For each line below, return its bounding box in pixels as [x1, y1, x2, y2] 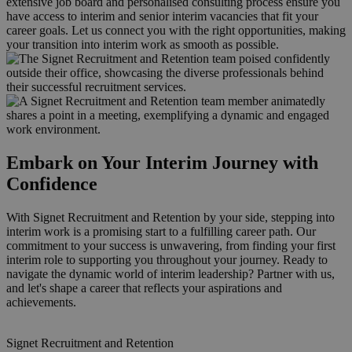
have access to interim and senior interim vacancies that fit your [6, 9, 318, 23]
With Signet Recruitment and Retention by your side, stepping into [6, 210, 335, 224]
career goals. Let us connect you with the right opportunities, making [6, 23, 346, 37]
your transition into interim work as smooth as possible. [6, 37, 279, 51]
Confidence [6, 173, 97, 194]
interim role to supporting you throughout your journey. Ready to [6, 252, 328, 266]
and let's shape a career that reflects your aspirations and [6, 280, 282, 295]
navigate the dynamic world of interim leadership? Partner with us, [6, 266, 335, 280]
